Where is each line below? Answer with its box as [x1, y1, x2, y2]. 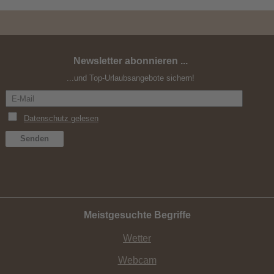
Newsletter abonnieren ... [73, 56, 188, 67]
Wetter [123, 233, 151, 244]
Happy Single [113, 57, 161, 67]
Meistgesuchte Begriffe [83, 210, 191, 221]
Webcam [117, 255, 157, 266]
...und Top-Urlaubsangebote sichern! [66, 73, 194, 83]
